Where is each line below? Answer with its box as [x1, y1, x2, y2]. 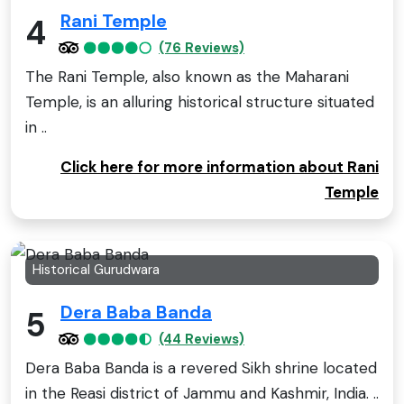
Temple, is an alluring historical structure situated [25, 91, 374, 112]
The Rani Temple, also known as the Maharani [25, 66, 349, 87]
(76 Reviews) [159, 38, 244, 57]
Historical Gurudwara [32, 260, 160, 279]
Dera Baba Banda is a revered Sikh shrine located [25, 358, 377, 379]
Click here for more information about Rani [60, 156, 379, 177]
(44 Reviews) [159, 330, 244, 349]
